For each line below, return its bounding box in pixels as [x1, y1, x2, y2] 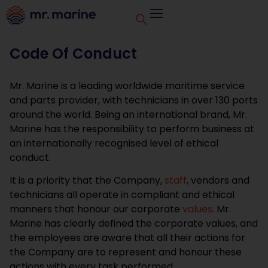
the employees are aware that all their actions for [10, 231, 245, 245]
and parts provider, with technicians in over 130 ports [10, 93, 258, 107]
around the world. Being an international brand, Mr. [10, 108, 247, 121]
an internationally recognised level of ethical [10, 136, 218, 150]
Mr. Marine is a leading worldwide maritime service [10, 79, 245, 93]
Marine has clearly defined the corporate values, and [10, 217, 258, 231]
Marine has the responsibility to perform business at [10, 122, 254, 136]
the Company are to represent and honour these [10, 245, 242, 260]
